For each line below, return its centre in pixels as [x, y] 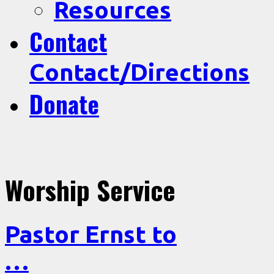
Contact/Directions [139, 72]
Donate [64, 103]
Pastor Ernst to [91, 234]
